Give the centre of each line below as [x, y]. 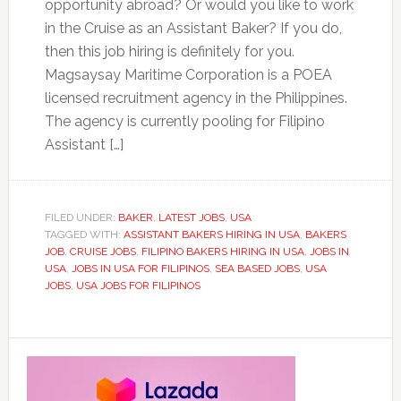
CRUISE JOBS [102, 251]
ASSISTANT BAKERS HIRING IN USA [211, 234]
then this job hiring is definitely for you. [169, 51]
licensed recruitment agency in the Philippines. [196, 98]
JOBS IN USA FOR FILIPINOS [140, 268]
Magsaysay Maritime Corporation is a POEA [188, 74]
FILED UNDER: [81, 217]
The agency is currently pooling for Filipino [184, 121]
